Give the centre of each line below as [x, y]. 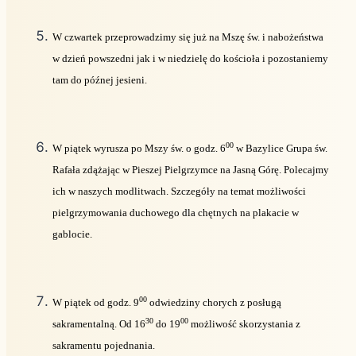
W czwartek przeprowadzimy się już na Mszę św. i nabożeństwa [188, 37]
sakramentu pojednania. [104, 345]
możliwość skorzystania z [244, 323]
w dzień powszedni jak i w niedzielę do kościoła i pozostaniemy [190, 58]
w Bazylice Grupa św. [281, 148]
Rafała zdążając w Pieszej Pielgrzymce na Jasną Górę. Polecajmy [191, 169]
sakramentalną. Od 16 [99, 323]
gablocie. [72, 234]
